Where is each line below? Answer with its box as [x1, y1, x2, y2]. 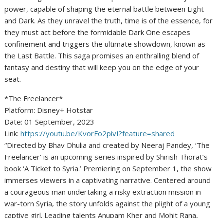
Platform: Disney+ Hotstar [4, 105, 93, 115]
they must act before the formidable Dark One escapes [4, 27, 191, 37]
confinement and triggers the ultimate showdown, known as [4, 39, 206, 49]
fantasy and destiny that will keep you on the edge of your [4, 62, 200, 73]
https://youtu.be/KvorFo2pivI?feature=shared [20, 128, 175, 139]
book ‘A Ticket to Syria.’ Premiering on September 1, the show [4, 163, 212, 174]
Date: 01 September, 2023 [4, 117, 95, 127]
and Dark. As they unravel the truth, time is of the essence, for [4, 16, 213, 26]
